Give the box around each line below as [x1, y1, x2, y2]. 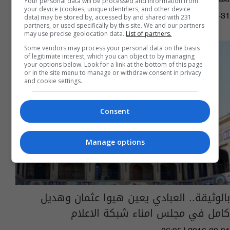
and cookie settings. [24, 76, 83, 85]
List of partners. [126, 29, 172, 38]
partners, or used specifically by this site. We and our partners [24, 21, 205, 30]
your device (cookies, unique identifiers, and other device [24, 4, 191, 13]
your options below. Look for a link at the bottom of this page [24, 60, 203, 69]
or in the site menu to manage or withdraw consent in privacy [24, 68, 202, 77]
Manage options [85, 137, 145, 147]
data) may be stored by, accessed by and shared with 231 [24, 12, 192, 22]
